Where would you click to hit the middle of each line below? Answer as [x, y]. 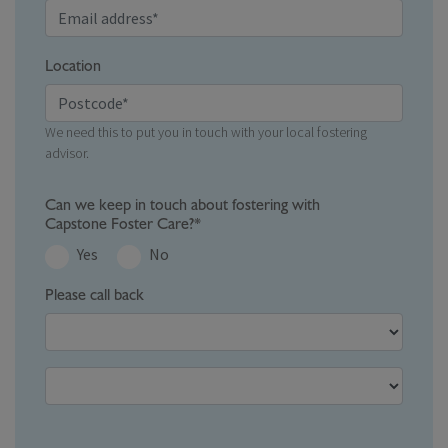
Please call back [94, 295]
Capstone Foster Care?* [123, 224]
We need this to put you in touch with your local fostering [206, 132]
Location [73, 66]
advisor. [67, 153]
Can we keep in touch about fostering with [182, 205]
